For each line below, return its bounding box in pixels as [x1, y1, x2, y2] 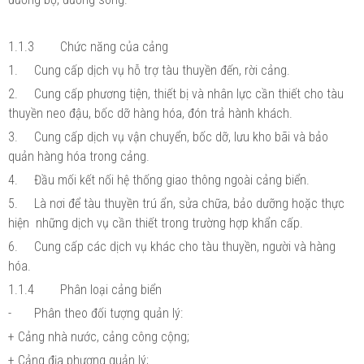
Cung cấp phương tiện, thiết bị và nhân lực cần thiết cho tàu [34, 85, 344, 102]
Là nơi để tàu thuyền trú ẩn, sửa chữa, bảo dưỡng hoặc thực [34, 195, 344, 211]
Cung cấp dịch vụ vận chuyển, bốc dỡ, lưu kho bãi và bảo [34, 128, 328, 145]
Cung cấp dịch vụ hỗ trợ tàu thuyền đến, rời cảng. [34, 62, 290, 78]
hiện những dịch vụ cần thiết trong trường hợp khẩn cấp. [8, 214, 303, 231]
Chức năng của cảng [60, 38, 168, 54]
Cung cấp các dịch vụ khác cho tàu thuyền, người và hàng [34, 238, 336, 254]
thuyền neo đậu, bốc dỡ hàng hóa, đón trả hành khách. [8, 105, 292, 121]
